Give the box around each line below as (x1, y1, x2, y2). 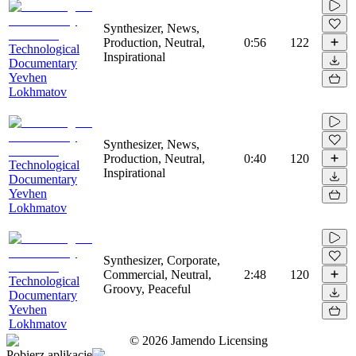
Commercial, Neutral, (103, 267, 211, 281)
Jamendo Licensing (168, 333, 268, 347)
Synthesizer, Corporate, (103, 253, 220, 267)
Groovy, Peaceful (103, 281, 191, 296)
